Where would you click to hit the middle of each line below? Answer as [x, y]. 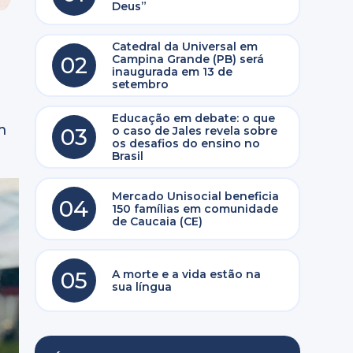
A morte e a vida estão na [186, 274]
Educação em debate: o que [193, 118]
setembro [140, 84]
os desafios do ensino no [186, 143]
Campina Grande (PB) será [188, 59]
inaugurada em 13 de [172, 72]
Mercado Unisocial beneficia [195, 196]
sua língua [141, 287]
